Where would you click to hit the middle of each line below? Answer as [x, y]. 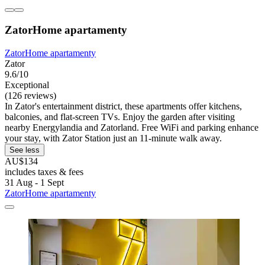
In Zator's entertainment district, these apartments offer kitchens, [123, 106]
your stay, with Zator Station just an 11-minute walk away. [113, 138]
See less [25, 150]
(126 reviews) [30, 95]
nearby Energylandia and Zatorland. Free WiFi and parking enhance [132, 127]
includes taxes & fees [44, 172]
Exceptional [27, 85]
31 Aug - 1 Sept [34, 182]
